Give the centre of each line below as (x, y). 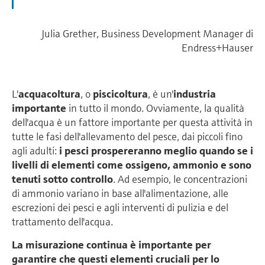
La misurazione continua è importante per (112, 245)
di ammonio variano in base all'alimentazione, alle (120, 193)
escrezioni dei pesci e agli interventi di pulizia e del (120, 208)
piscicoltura (120, 94)
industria (195, 94)
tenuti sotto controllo (62, 179)
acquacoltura (49, 94)
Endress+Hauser (217, 48)
